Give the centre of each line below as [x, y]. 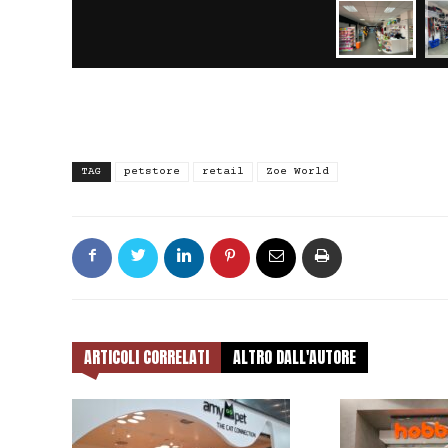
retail [223, 171]
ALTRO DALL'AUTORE [294, 357]
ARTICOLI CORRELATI [146, 357]
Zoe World [297, 171]
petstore [152, 171]
